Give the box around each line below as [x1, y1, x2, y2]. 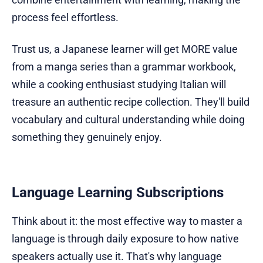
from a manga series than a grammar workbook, [12, 60, 236, 73]
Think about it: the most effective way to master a [12, 215, 242, 227]
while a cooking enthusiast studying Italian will [12, 78, 226, 90]
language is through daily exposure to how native [12, 232, 239, 245]
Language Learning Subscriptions [12, 184, 224, 201]
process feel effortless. [12, 11, 119, 23]
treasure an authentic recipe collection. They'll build [12, 96, 249, 108]
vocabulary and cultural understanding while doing [12, 113, 245, 126]
